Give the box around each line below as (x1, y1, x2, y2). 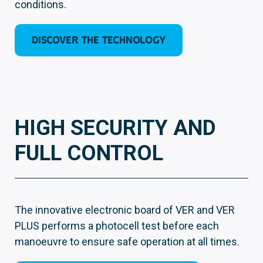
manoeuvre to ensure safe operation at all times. (15, 235, 240, 248)
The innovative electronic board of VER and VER (15, 204, 235, 217)
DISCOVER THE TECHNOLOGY (31, 33, 166, 46)
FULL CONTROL (15, 141, 163, 166)
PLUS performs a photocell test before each (15, 220, 219, 232)
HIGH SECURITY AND (15, 116, 216, 141)
